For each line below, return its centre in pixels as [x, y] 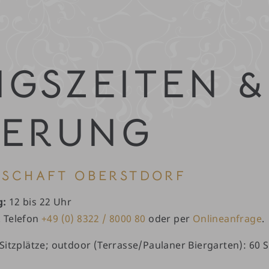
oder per [169, 219]
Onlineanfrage [227, 219]
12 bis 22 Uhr [39, 202]
